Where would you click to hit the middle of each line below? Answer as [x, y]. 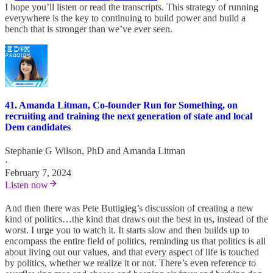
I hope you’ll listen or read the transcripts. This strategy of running [132, 7]
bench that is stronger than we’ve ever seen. [89, 29]
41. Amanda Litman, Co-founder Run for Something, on [121, 105]
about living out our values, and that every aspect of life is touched [132, 252]
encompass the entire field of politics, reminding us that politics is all [135, 241]
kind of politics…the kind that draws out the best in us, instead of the [136, 219]
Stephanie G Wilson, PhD [55, 151]
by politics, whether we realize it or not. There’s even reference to [130, 263]
